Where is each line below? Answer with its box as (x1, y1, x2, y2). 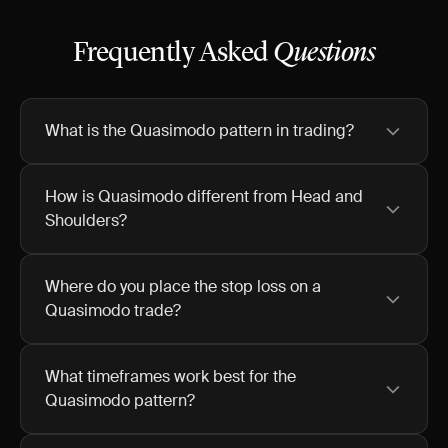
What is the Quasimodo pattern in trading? (45, 120, 354, 141)
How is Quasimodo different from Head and (45, 186, 363, 207)
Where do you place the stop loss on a (45, 276, 321, 297)
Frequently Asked (72, 40, 274, 68)
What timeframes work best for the (45, 366, 296, 387)
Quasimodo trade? (45, 300, 181, 321)
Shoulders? (45, 210, 127, 231)
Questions (273, 40, 376, 68)
